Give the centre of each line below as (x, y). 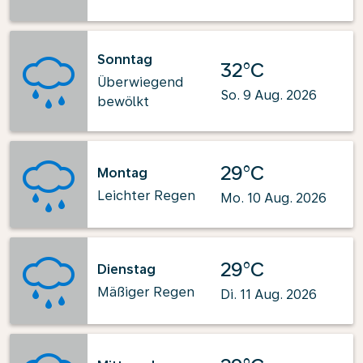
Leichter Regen (146, 195)
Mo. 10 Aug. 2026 (273, 198)
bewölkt (123, 102)
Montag (122, 173)
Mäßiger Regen (146, 292)
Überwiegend (140, 82)
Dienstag (126, 269)
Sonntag (125, 60)
